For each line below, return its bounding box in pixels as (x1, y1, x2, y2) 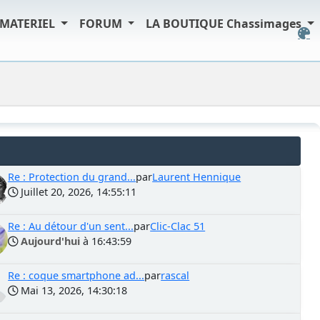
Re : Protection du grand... (8, 170, 136, 184)
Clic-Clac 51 (150, 219, 206, 233)
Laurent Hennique (152, 170, 241, 184)
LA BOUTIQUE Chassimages (146, 16, 305, 31)
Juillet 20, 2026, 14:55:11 (18, 185, 137, 199)
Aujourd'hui (21, 234, 81, 248)
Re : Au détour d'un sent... (8, 219, 134, 233)
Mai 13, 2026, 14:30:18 (18, 284, 128, 297)
